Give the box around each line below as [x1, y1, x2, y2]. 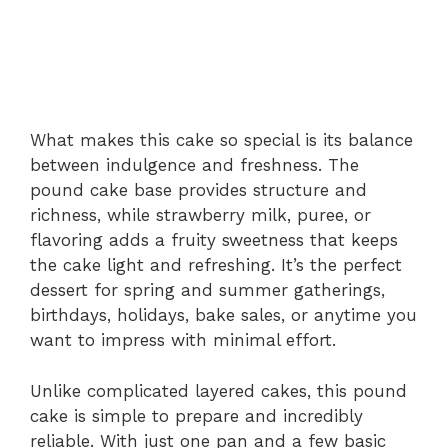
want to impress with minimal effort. [30, 330, 336, 350]
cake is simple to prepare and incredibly [30, 405, 363, 426]
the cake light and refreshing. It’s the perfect [30, 255, 402, 275]
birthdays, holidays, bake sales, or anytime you [30, 305, 417, 325]
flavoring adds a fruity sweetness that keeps [30, 230, 398, 250]
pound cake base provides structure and [30, 180, 367, 200]
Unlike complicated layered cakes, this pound [30, 380, 407, 401]
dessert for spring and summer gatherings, [30, 280, 385, 300]
